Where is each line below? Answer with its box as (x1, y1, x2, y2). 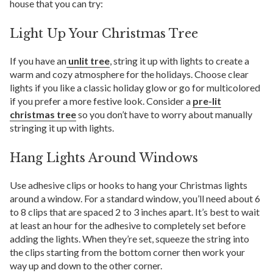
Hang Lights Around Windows (10, 150, 198, 165)
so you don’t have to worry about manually (76, 108, 252, 120)
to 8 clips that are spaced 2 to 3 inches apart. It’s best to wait (10, 205, 260, 218)
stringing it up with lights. (10, 121, 114, 133)
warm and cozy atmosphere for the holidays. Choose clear (10, 68, 249, 80)
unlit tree (66, 54, 110, 66)
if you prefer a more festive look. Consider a (10, 94, 193, 107)
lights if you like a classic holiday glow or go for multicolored (10, 81, 260, 93)
